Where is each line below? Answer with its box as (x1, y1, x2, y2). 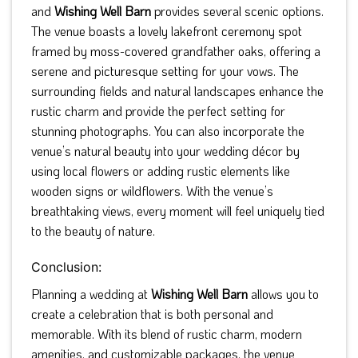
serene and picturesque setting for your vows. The (31, 62, 299, 79)
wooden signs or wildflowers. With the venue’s (31, 181, 273, 199)
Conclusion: (31, 258, 101, 275)
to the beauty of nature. (31, 221, 155, 239)
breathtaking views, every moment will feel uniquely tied (31, 201, 324, 219)
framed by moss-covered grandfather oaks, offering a (31, 42, 320, 59)
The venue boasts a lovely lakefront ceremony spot (31, 22, 302, 39)
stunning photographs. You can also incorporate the (31, 121, 304, 139)
